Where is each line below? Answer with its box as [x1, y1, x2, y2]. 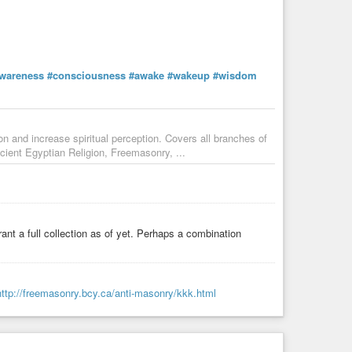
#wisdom [213, 67, 257, 82]
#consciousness [47, 67, 126, 82]
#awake [129, 67, 164, 82]
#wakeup [167, 67, 210, 82]
